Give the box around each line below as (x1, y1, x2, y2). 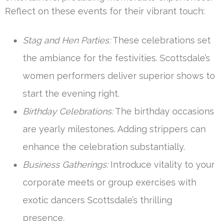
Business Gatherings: (23, 159, 108, 170)
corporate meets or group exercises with (23, 177, 196, 187)
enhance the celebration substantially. (23, 141, 185, 152)
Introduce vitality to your (108, 159, 215, 170)
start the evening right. (23, 88, 119, 99)
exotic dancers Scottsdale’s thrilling (23, 194, 172, 205)
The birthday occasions (113, 106, 214, 116)
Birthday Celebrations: (23, 106, 113, 116)
